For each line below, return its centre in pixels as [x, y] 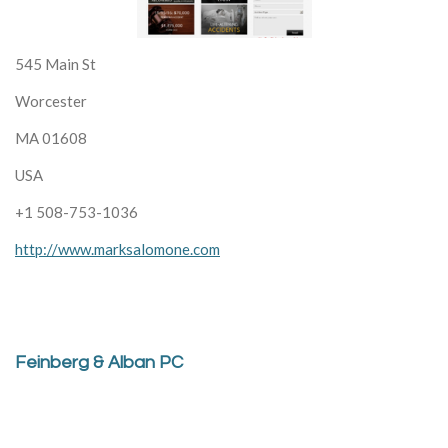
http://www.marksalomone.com [117, 248]
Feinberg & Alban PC [99, 362]
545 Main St [55, 63]
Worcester [51, 100]
